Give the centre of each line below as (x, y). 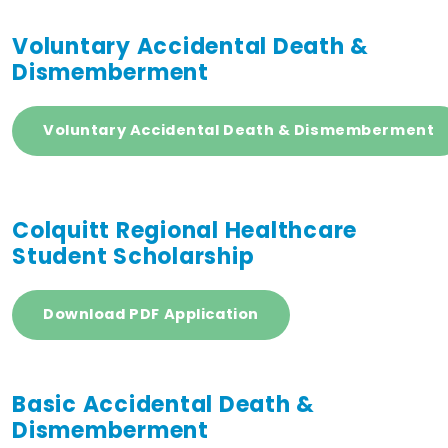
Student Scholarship (133, 256)
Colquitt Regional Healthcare (184, 230)
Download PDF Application (151, 314)
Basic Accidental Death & (163, 404)
